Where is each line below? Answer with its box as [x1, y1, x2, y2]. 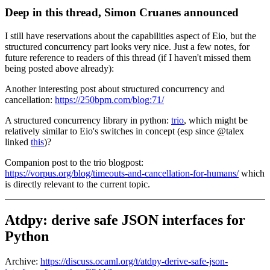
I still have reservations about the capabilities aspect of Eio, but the [5, 30, 256, 41]
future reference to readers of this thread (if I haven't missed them [5, 52, 251, 63]
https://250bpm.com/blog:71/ [55, 94, 164, 105]
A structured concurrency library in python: [5, 115, 171, 125]
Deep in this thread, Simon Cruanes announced [5, 5, 239, 19]
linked [5, 136, 31, 147]
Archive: [5, 256, 40, 267]
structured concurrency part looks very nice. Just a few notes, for [5, 41, 250, 52]
